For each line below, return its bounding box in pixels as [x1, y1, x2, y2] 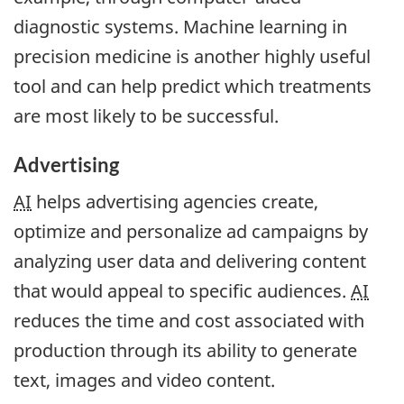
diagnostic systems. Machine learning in [14, 14, 347, 40]
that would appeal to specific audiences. [14, 278, 351, 303]
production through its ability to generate [14, 337, 357, 363]
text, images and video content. [14, 367, 275, 392]
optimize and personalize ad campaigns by [14, 218, 368, 243]
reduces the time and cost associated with [14, 308, 364, 333]
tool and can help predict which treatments [14, 74, 372, 99]
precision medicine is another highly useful [14, 44, 371, 69]
